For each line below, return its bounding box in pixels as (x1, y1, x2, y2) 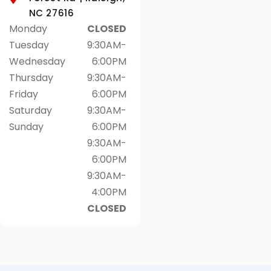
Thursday (9, 71, 53, 85)
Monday (9, 22, 47, 36)
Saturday (9, 103, 52, 118)
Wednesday (9, 54, 65, 69)
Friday (9, 87, 38, 102)
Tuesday (9, 38, 49, 53)
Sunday (9, 120, 44, 134)
